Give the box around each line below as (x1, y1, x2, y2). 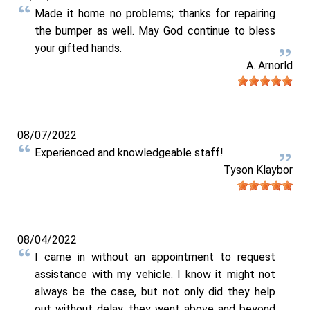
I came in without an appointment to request (35, 250, 275, 264)
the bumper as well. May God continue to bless (35, 24, 275, 38)
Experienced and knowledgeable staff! (35, 145, 224, 159)
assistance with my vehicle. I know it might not (35, 267, 275, 281)
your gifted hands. (35, 42, 122, 55)
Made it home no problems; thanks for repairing (35, 7, 275, 21)
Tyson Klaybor (224, 163, 293, 176)
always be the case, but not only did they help (35, 284, 275, 298)
